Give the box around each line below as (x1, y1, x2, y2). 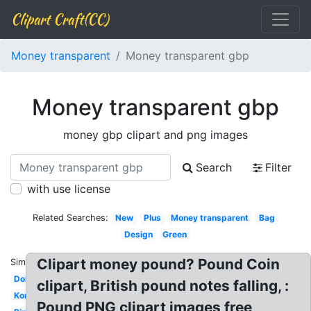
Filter (265, 160, 292, 174)
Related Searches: (33, 212, 109, 223)
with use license (27, 182, 110, 196)
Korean (13, 290, 42, 301)
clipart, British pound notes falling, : (37, 277, 289, 294)
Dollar (13, 274, 37, 284)
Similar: (10, 257, 41, 267)
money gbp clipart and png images (63, 128, 248, 142)
